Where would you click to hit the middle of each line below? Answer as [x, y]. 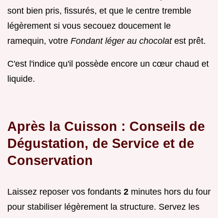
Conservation [50, 160]
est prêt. [190, 41]
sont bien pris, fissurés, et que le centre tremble [99, 10]
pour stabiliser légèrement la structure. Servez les [103, 207]
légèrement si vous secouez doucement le [89, 26]
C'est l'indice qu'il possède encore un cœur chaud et [108, 64]
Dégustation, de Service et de [101, 143]
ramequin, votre [39, 41]
